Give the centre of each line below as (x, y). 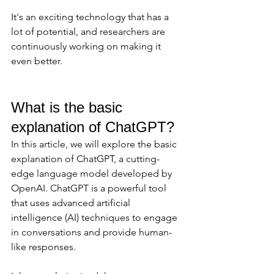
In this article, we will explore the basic (95, 144)
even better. (37, 61)
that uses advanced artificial (72, 203)
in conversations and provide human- (91, 232)
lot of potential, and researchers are (89, 32)
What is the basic (69, 108)
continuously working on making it (87, 46)
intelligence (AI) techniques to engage (95, 218)
